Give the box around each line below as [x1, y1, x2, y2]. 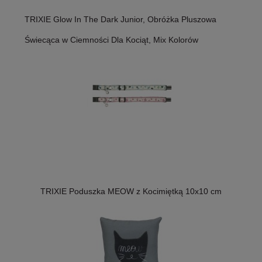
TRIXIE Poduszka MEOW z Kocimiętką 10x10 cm [40, 186, 222, 196]
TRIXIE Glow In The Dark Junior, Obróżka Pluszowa [25, 15, 216, 25]
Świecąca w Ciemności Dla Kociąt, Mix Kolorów [25, 35, 198, 45]
